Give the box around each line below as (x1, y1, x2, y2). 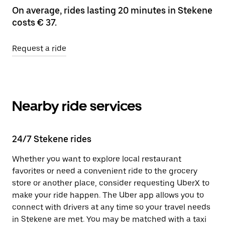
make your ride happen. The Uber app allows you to (12, 190, 204, 200)
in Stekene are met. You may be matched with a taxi (12, 214, 206, 224)
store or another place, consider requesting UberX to (12, 178, 209, 188)
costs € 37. (12, 17, 57, 28)
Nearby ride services (12, 97, 142, 115)
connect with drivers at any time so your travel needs (12, 202, 210, 212)
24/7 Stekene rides (12, 134, 91, 144)
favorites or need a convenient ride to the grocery (12, 166, 197, 176)
